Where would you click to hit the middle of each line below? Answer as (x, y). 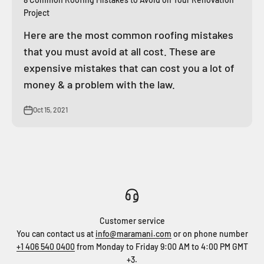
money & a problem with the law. (99, 84)
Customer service (132, 221)
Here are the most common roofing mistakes (128, 35)
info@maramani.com (133, 234)
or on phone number (209, 234)
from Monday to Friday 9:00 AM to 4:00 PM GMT (161, 247)
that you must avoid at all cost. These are (120, 51)
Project (37, 13)
